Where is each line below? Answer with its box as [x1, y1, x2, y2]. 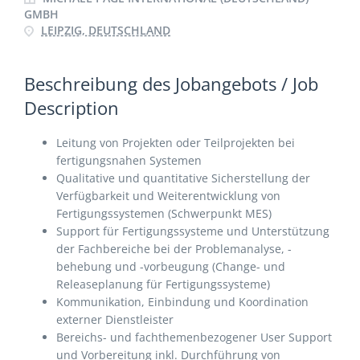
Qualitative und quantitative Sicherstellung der [56, 170, 310, 186]
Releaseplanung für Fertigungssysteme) [56, 276, 270, 292]
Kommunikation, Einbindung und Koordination [56, 294, 309, 309]
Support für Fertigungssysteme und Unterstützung [56, 223, 329, 239]
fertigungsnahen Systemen [56, 153, 202, 168]
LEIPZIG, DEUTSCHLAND [41, 22, 170, 38]
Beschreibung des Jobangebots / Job [24, 72, 318, 96]
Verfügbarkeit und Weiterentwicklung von [56, 188, 280, 203]
